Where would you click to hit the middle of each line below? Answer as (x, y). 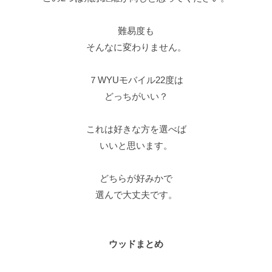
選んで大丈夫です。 (136, 194)
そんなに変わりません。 (136, 47)
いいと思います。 (136, 145)
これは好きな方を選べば (136, 129)
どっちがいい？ (136, 96)
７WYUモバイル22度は (136, 80)
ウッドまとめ (136, 243)
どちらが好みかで (136, 178)
